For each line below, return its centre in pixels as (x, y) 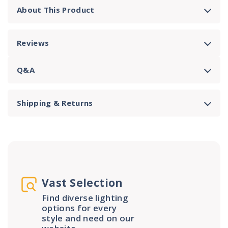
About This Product (56, 10)
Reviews (33, 43)
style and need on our (88, 218)
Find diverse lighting (85, 198)
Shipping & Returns (55, 103)
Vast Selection (82, 183)
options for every (79, 208)
